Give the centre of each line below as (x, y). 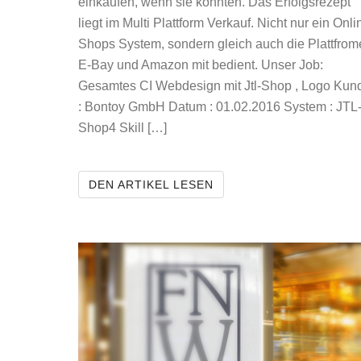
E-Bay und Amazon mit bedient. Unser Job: (201, 65)
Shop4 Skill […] (122, 128)
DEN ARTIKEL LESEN (151, 185)
